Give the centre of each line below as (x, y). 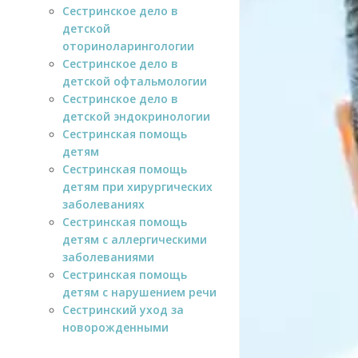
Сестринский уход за (123, 309)
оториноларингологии (128, 46)
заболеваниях (103, 204)
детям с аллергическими (135, 239)
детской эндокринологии (136, 116)
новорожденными (115, 327)
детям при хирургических (137, 186)
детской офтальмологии (135, 81)
